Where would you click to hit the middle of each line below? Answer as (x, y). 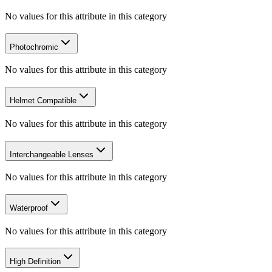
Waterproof (29, 208)
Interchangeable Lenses (52, 154)
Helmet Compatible (43, 101)
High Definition (35, 262)
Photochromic (34, 47)
